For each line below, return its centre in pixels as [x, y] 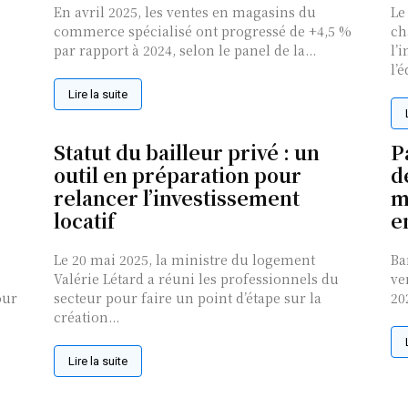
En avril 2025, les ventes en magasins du [185, 12]
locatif [85, 221]
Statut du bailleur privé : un [187, 153]
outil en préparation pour [178, 175]
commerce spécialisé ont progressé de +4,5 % [203, 31]
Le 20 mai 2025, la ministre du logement [185, 260]
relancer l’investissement [177, 198]
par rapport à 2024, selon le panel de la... [185, 51]
